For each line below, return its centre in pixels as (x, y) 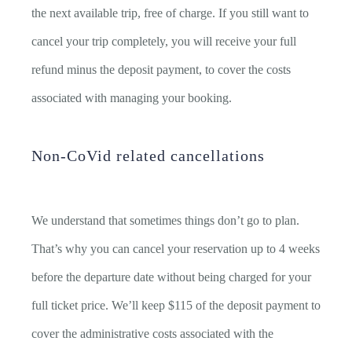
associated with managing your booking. (132, 97)
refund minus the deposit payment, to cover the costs (161, 69)
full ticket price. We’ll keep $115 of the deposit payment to (176, 305)
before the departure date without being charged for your (171, 277)
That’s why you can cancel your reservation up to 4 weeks (176, 248)
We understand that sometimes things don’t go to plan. (165, 220)
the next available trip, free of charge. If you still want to (170, 13)
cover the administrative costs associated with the (152, 333)
